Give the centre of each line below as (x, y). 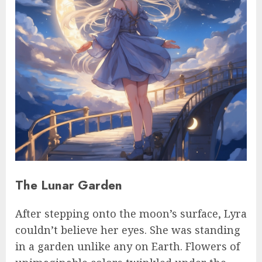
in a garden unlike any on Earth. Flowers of (127, 246)
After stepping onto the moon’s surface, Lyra (131, 213)
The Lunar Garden (69, 185)
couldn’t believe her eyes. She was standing (128, 230)
